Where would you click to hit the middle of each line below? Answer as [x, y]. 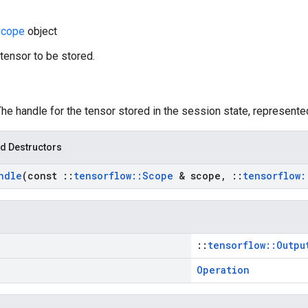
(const [42, 176]
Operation [223, 270]
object [41, 31]
